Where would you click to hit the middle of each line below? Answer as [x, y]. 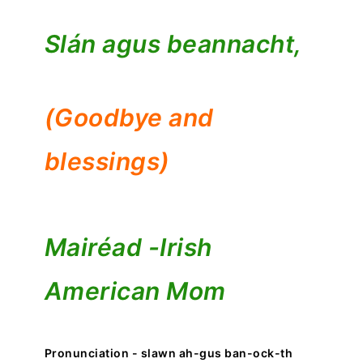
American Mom [135, 291]
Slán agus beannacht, [173, 44]
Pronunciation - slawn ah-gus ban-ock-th [169, 353]
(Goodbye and [129, 118]
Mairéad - [102, 248]
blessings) [107, 162]
